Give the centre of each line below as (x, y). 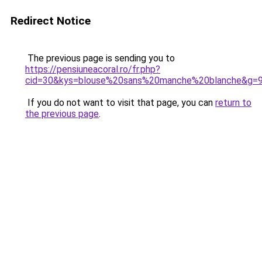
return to (233, 103)
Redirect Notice (51, 21)
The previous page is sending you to (100, 58)
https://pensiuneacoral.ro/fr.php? (93, 69)
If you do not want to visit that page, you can (120, 103)
